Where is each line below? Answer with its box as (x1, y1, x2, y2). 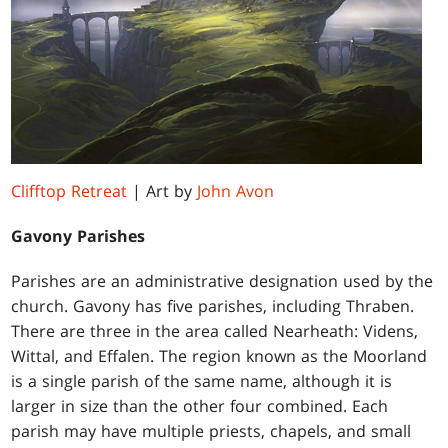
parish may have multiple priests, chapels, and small (11, 420, 412, 443)
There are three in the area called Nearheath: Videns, (11, 320, 419, 343)
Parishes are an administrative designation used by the (11, 270, 434, 293)
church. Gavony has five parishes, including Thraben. (11, 295, 415, 318)
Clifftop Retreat (11, 180, 128, 203)
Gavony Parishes (11, 225, 146, 248)
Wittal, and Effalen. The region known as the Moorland (11, 345, 428, 368)
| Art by (127, 180, 198, 203)
